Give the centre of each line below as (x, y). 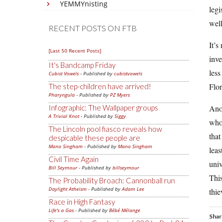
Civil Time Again (74, 159)
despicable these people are (94, 138)
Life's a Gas (61, 210)
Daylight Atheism (68, 189)
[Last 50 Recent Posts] (75, 51)
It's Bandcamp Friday (82, 65)
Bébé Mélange (125, 210)
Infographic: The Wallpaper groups (103, 108)
